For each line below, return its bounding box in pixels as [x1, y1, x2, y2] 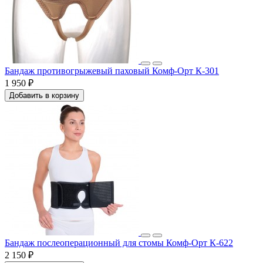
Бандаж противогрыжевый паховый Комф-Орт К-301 [5, 65, 219, 76]
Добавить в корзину [9, 90, 79, 100]
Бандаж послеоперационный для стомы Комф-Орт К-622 [5, 237, 233, 248]
